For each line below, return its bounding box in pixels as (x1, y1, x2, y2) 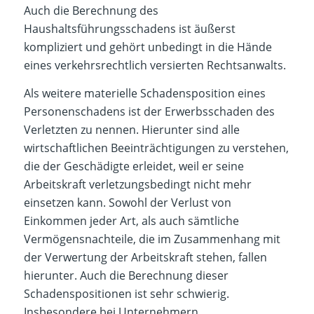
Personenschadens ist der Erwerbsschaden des (23, 104, 275, 120)
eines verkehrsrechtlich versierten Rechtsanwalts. (23, 57, 286, 74)
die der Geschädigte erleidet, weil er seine (23, 158, 244, 175)
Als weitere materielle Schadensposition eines (23, 86, 266, 102)
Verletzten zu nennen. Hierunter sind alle (23, 122, 240, 138)
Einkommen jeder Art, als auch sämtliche (23, 213, 239, 229)
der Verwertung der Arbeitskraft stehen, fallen (23, 250, 267, 266)
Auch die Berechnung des (23, 3, 158, 19)
